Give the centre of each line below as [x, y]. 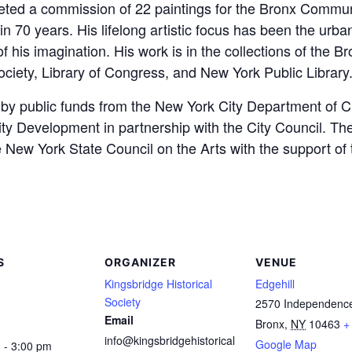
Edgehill [275, 284]
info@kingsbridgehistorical [170, 340]
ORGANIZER [140, 262]
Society [123, 302]
